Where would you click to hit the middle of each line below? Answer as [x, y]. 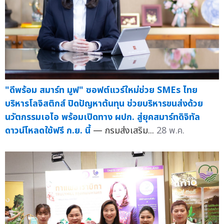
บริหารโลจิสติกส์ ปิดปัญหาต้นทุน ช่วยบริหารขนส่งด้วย [104, 104]
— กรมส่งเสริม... [125, 131]
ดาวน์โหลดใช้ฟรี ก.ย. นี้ [48, 131]
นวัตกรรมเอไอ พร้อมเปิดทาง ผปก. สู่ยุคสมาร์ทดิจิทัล [102, 117]
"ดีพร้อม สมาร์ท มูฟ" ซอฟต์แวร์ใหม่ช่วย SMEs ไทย [101, 90]
